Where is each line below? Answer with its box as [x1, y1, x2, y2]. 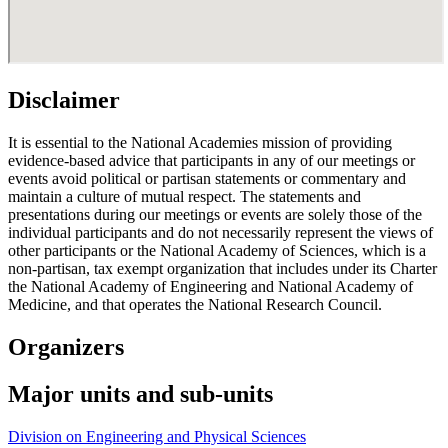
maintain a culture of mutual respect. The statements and [8, 188, 361, 206]
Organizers [8, 334, 124, 361]
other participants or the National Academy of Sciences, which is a [8, 242, 426, 260]
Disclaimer [8, 87, 120, 114]
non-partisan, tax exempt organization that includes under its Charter [8, 260, 437, 278]
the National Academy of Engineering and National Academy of [8, 278, 413, 296]
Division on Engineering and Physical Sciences [8, 428, 306, 446]
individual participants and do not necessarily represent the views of [8, 224, 433, 242]
